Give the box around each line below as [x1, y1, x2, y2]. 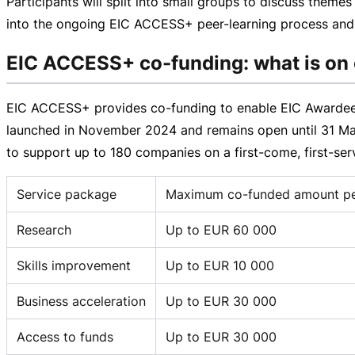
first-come [235, 143, 297, 160]
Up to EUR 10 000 [166, 257, 274, 273]
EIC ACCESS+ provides [6, 99, 151, 116]
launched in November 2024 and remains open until [6, 121, 321, 138]
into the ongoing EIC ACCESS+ [6, 15, 197, 32]
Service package [17, 185, 116, 202]
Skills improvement [17, 257, 131, 273]
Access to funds [17, 328, 113, 345]
